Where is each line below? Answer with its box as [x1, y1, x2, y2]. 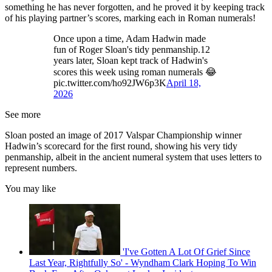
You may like [5, 183, 56, 194]
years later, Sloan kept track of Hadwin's [53, 55, 208, 66]
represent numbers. [5, 163, 77, 174]
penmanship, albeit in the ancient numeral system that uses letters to [5, 152, 262, 163]
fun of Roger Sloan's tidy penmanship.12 [53, 44, 210, 55]
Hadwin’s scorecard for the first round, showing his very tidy [5, 141, 237, 152]
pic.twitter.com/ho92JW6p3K [53, 78, 166, 89]
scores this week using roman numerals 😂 [53, 67, 217, 78]
